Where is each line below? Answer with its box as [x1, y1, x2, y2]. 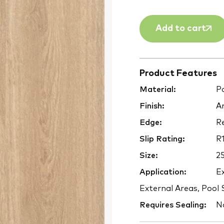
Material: [139, 85, 176, 94]
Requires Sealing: [139, 201, 206, 209]
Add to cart [155, 24, 206, 33]
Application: [139, 168, 186, 176]
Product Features [139, 69, 217, 78]
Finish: [139, 102, 164, 110]
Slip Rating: [139, 135, 185, 143]
